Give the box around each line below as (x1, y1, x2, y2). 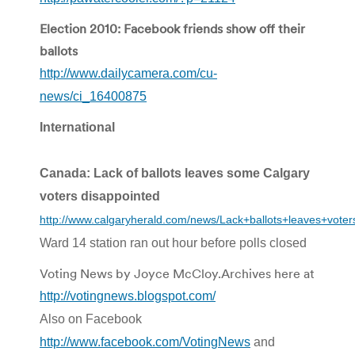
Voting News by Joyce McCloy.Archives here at (40, 265, 315, 281)
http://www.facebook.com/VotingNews (40, 334, 250, 349)
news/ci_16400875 (40, 89, 147, 103)
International (40, 120, 115, 134)
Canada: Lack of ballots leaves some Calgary (40, 166, 310, 180)
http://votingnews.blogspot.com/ (40, 288, 216, 303)
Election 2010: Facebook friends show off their (40, 20, 305, 36)
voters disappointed (40, 189, 160, 203)
